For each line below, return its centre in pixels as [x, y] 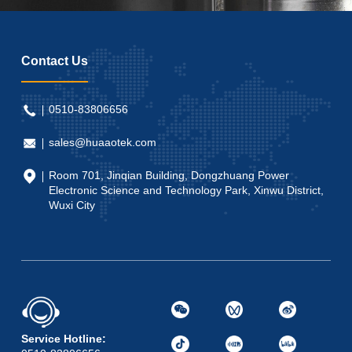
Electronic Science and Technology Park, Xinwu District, [186, 190]
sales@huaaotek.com [102, 142]
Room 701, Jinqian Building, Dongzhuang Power [169, 175]
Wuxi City [71, 205]
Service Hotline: [63, 339]
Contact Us [54, 60]
